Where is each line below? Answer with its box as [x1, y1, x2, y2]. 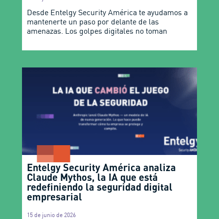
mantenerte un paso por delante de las [26, 16, 159, 26]
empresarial [26, 190, 82, 202]
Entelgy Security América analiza [26, 161, 176, 173]
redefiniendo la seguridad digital [26, 180, 173, 193]
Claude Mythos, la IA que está [26, 171, 158, 183]
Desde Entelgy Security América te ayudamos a [26, 7, 188, 17]
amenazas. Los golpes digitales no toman [26, 25, 167, 36]
